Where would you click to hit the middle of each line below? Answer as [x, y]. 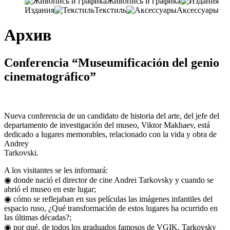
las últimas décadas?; [38, 217]
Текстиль [110, 10]
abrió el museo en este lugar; [50, 189]
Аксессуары [198, 10]
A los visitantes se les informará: [56, 170]
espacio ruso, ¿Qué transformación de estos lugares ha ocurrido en [111, 208]
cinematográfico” [50, 76]
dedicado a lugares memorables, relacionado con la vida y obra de [110, 134]
